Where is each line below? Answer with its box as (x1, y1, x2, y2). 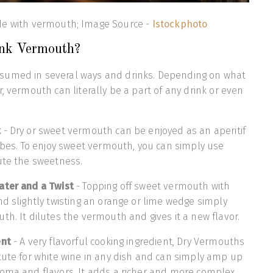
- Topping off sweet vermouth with (73, 180, 230, 192)
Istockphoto (152, 18, 208, 30)
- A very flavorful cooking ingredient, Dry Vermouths (10, 235, 245, 247)
